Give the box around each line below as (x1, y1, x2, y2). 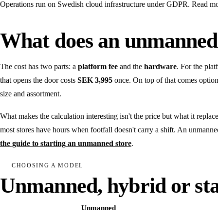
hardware (144, 62, 177, 71)
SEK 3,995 (77, 75, 112, 84)
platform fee (78, 62, 118, 71)
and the (118, 62, 144, 71)
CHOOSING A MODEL (12, 162, 83, 169)
